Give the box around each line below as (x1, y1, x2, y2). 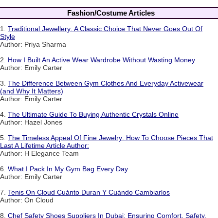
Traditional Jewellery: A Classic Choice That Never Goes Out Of (8, 25, 202, 33)
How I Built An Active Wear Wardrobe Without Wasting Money (8, 56, 195, 64)
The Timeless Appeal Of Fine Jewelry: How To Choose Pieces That (8, 134, 213, 142)
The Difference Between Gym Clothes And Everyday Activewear (8, 79, 203, 88)
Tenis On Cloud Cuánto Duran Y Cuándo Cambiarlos (8, 188, 170, 197)
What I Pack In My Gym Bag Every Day (8, 165, 128, 173)
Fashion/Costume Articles (67, 8, 155, 17)
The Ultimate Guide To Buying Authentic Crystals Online (8, 110, 179, 119)
